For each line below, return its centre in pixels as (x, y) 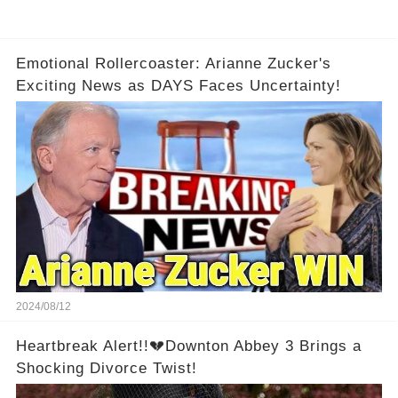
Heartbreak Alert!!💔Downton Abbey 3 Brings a (188, 346)
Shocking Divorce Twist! (106, 369)
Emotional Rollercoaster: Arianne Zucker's (173, 64)
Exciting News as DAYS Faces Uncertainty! (178, 86)
